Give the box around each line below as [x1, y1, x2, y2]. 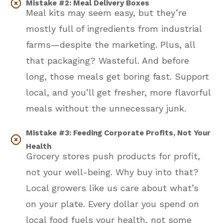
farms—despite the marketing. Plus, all [26, 39, 196, 50]
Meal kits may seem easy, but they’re [26, 7, 187, 18]
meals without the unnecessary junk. [26, 103, 187, 114]
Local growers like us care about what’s [26, 183, 199, 194]
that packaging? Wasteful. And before [26, 55, 190, 66]
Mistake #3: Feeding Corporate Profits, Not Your [26, 128, 211, 138]
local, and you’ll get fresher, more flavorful [26, 87, 211, 98]
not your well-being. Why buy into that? [26, 167, 199, 178]
